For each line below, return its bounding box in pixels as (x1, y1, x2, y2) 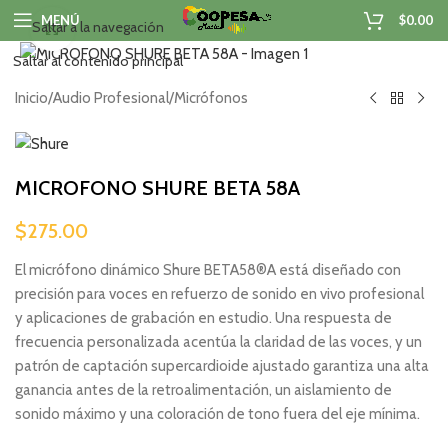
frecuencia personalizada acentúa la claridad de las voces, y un (15, 332, 422, 351)
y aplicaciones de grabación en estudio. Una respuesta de (15, 308, 392, 327)
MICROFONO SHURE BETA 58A (15, 175, 300, 200)
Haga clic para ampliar (74, 20, 216, 37)
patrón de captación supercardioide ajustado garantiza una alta (15, 356, 429, 375)
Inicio (15, 89, 48, 108)
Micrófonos (174, 89, 248, 108)
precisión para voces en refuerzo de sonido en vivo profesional (15, 284, 424, 303)
